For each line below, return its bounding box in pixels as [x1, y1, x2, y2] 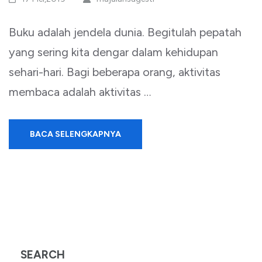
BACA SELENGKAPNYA [30, 129, 121, 139]
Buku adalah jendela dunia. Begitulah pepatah [9, 25, 242, 39]
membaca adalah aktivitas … [9, 85, 151, 99]
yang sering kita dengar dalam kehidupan [9, 45, 218, 59]
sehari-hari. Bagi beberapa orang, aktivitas [9, 65, 220, 79]
